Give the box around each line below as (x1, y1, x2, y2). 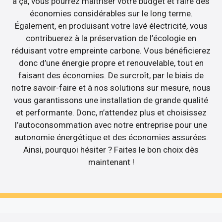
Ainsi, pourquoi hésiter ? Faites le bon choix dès (23, 144, 199, 155)
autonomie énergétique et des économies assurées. (14, 132, 208, 142)
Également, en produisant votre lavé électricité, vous (14, 20, 208, 31)
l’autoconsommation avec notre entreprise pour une (15, 119, 207, 130)
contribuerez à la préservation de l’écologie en (26, 33, 196, 43)
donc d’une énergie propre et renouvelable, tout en (18, 57, 204, 68)
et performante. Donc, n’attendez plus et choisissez (15, 107, 207, 117)
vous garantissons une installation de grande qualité (14, 95, 208, 105)
